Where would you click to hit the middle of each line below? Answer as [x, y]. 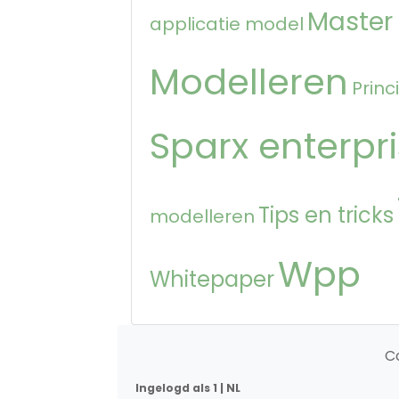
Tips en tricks [326, 216]
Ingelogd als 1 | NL [187, 388]
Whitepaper [212, 280]
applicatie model [227, 24]
